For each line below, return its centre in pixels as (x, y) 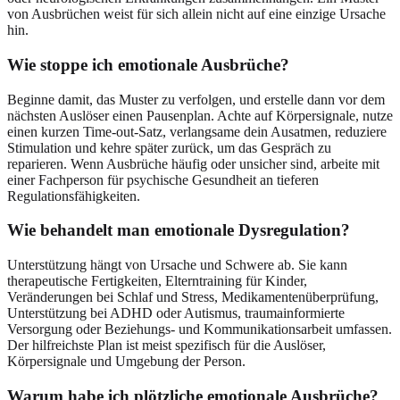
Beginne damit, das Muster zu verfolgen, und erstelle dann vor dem (196, 99)
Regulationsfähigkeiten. (74, 196)
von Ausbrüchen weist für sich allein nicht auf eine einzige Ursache (196, 14)
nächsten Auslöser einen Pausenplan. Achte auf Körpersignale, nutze (200, 115)
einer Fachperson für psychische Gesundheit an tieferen (163, 179)
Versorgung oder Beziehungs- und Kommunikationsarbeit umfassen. (200, 329)
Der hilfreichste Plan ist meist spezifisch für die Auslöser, (167, 346)
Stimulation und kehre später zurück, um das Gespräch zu (169, 147)
